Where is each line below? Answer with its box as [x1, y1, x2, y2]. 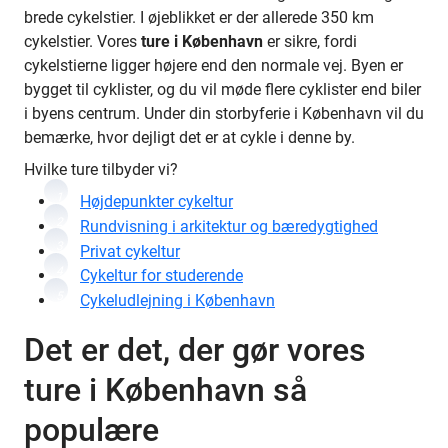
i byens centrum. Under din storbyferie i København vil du [24, 104, 424, 123]
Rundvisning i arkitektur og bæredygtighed [80, 216, 378, 236]
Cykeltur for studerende [80, 266, 243, 286]
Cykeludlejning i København [80, 291, 275, 311]
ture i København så [24, 370, 307, 409]
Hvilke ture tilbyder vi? [24, 160, 178, 179]
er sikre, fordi [263, 32, 357, 51]
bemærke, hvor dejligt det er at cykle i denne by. [24, 128, 355, 147]
